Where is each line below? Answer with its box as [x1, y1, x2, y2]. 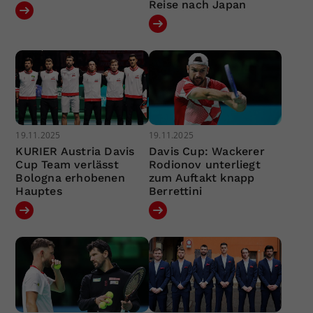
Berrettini [148, 184, 202, 198]
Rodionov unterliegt [148, 158, 261, 172]
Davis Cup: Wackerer [148, 145, 265, 159]
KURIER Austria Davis [15, 145, 135, 159]
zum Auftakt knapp [148, 171, 255, 185]
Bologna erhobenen [15, 171, 125, 185]
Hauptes [15, 184, 62, 198]
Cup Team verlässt [15, 158, 119, 172]
